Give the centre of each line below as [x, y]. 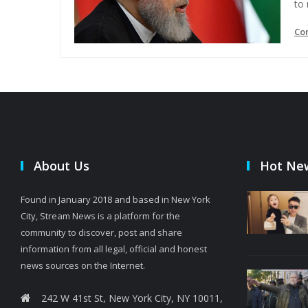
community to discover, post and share [101, 233]
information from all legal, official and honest [114, 249]
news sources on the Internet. [83, 266]
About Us [62, 166]
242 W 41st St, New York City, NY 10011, [132, 298]
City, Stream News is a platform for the [100, 216]
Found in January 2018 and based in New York [115, 200]
